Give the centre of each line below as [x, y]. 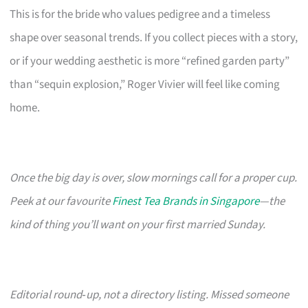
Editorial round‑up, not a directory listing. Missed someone [150, 295]
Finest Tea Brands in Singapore [186, 201]
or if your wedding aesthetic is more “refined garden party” [150, 61]
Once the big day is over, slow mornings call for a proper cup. [154, 178]
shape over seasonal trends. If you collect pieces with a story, [154, 37]
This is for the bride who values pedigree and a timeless [140, 14]
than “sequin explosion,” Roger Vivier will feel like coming [145, 84]
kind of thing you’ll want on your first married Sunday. [138, 224]
